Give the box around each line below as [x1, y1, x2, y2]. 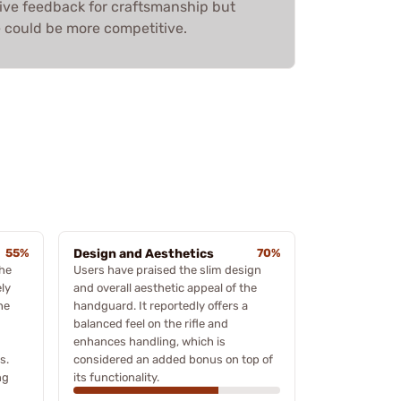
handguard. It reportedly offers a [73, 298, 248, 312]
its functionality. [73, 370, 159, 384]
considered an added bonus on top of [73, 352, 273, 366]
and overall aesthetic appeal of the [73, 280, 257, 294]
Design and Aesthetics [73, 245, 214, 261]
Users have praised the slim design [73, 262, 261, 277]
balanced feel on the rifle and [73, 316, 228, 330]
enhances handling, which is [73, 334, 226, 348]
